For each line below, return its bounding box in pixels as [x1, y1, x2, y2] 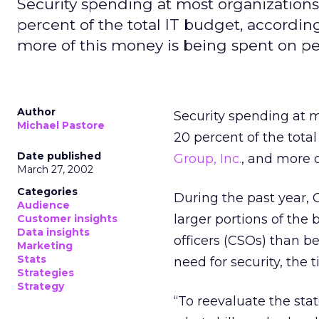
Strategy [17, 280, 64, 293]
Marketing [17, 239, 73, 252]
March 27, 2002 [17, 163, 93, 176]
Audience [17, 199, 70, 211]
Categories [17, 185, 78, 198]
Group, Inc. [174, 151, 241, 167]
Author [17, 105, 56, 118]
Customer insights [17, 212, 117, 225]
